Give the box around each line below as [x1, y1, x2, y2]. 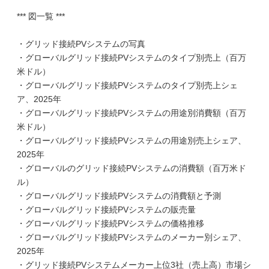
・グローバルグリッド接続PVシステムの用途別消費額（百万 [17, 108, 246, 118]
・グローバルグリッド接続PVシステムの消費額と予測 [17, 191, 221, 201]
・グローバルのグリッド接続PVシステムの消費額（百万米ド [17, 163, 246, 173]
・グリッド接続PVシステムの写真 [17, 39, 145, 49]
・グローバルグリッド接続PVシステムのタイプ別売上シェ [17, 80, 238, 90]
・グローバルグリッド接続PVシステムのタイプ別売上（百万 [17, 53, 246, 62]
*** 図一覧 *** [17, 11, 65, 21]
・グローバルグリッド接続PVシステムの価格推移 [17, 219, 204, 228]
